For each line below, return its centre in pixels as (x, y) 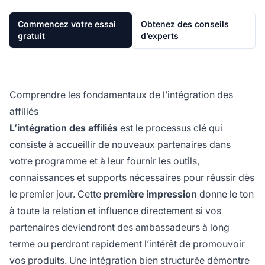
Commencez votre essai (67, 24)
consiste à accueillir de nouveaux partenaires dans (120, 144)
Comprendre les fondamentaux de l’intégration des (121, 94)
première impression (150, 194)
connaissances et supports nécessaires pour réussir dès (132, 177)
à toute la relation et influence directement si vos (115, 210)
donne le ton (225, 194)
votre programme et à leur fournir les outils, (104, 161)
